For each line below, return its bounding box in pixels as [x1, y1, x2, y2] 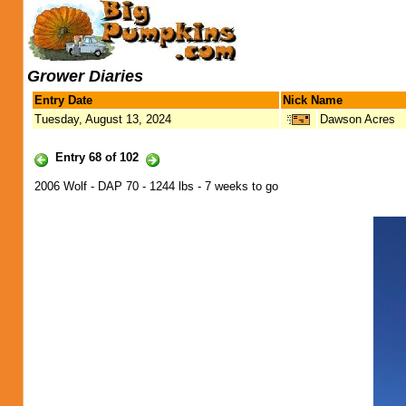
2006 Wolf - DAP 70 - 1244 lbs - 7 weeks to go [34, 179, 278, 193]
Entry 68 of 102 [55, 150, 139, 164]
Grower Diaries [27, 67, 143, 85]
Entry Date [34, 93, 92, 107]
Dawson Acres [320, 112, 395, 126]
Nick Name [283, 93, 343, 107]
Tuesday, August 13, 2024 [34, 112, 171, 126]
